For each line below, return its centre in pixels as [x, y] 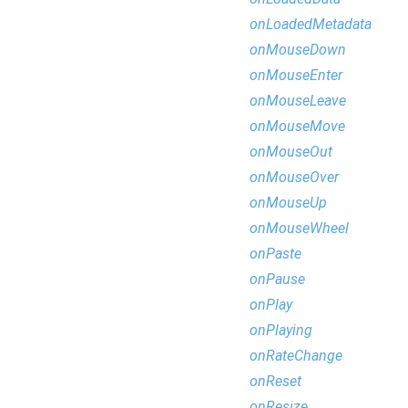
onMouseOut [291, 152]
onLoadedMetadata [311, 24]
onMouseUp [288, 203]
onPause [277, 279]
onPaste [275, 254]
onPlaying [281, 330]
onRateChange [296, 356]
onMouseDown [298, 50]
